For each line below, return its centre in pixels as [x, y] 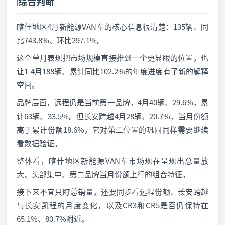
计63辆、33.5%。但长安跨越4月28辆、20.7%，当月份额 [113, 116]
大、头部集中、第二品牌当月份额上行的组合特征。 [103, 174]
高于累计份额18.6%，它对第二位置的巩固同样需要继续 [113, 129]
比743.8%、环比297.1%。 [61, 40]
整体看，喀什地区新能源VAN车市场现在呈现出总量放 [113, 160]
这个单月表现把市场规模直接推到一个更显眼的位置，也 [113, 58]
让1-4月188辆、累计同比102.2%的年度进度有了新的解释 [113, 71]
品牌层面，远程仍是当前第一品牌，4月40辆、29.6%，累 [113, 102]
